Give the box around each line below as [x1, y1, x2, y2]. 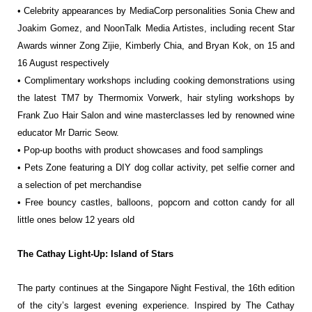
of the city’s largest [17, 299, 107, 311]
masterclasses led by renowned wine [145, 109, 295, 120]
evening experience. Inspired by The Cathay [106, 299, 295, 311]
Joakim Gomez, [17, 22, 86, 33]
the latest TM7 [17, 92, 84, 103]
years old [97, 214, 134, 225]
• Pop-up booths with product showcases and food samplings [17, 144, 263, 155]
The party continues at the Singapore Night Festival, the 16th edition [17, 282, 295, 293]
